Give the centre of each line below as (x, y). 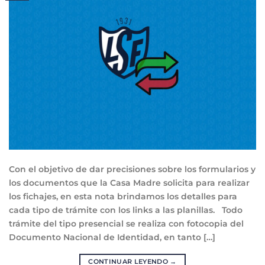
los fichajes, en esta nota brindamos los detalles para (123, 196)
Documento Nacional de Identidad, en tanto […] (112, 237)
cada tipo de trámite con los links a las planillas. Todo (126, 210)
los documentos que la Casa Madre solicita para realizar (129, 182)
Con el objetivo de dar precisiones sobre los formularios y (132, 169)
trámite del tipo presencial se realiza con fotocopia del (126, 223)
